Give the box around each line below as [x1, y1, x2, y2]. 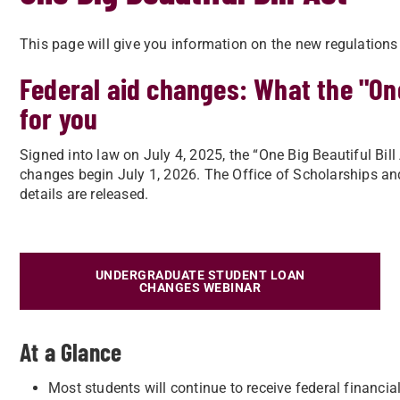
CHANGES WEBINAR [138, 280, 262, 295]
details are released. [20, 186, 149, 203]
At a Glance [20, 337, 122, 367]
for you [20, 100, 98, 136]
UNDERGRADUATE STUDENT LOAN [95, 268, 305, 282]
